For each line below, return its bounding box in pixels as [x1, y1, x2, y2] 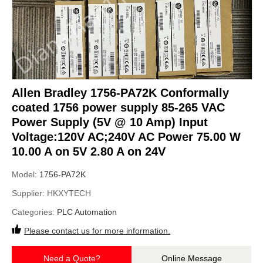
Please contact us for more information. [24, 226, 170, 236]
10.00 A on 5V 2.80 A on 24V [12, 145, 166, 159]
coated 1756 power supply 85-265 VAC [12, 101, 225, 114]
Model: [12, 170, 39, 180]
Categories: [12, 207, 57, 217]
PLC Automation [57, 207, 117, 217]
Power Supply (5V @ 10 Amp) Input [12, 116, 208, 129]
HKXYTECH [47, 188, 91, 198]
